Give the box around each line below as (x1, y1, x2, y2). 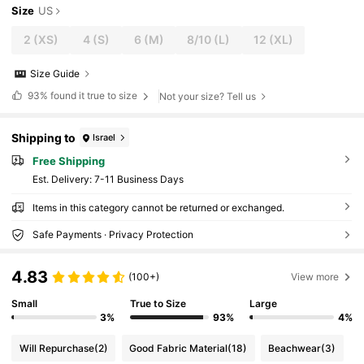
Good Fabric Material (129, 341, 228, 354)
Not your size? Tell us (159, 89, 257, 102)
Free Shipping (32, 154, 105, 168)
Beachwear (268, 341, 322, 354)
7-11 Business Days (93, 172, 184, 185)
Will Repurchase (19, 341, 94, 354)
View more (291, 271, 340, 284)
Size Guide (30, 67, 80, 80)
